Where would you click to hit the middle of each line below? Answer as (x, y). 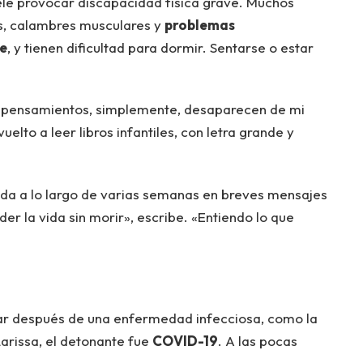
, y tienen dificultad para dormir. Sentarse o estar (160, 47)
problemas (199, 24)
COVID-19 (185, 340)
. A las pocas (257, 340)
